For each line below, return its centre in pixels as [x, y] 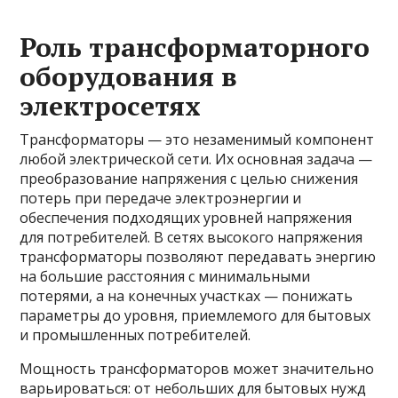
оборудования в [129, 76]
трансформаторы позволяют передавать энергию [198, 257]
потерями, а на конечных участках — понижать [187, 296]
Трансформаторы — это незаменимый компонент [197, 139]
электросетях [111, 106]
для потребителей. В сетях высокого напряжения [191, 237]
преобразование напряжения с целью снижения [189, 179]
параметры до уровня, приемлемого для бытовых [195, 315]
